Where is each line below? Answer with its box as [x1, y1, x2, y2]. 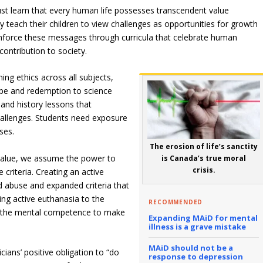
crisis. [192, 165, 215, 176]
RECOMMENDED [149, 198, 203, 207]
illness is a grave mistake [149, 221, 247, 232]
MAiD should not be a [149, 242, 234, 254]
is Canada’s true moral [161, 153, 247, 164]
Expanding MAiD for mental [149, 213, 258, 224]
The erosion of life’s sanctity [150, 141, 258, 152]
